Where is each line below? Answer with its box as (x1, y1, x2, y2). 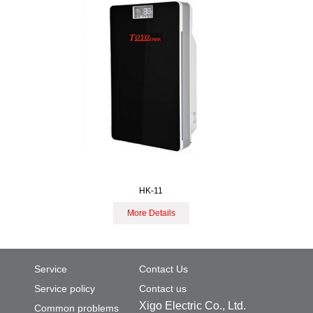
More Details (126, 208, 175, 218)
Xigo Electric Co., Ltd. (139, 300, 246, 312)
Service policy (34, 283, 95, 294)
